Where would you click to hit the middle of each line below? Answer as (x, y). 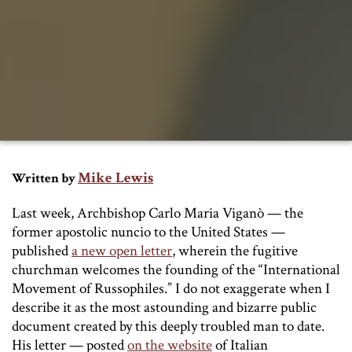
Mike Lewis (115, 178)
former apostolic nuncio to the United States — (148, 233)
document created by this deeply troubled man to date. (168, 327)
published (42, 251)
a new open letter (122, 251)
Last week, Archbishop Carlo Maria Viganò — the (158, 214)
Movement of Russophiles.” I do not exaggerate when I (171, 289)
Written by (44, 179)
